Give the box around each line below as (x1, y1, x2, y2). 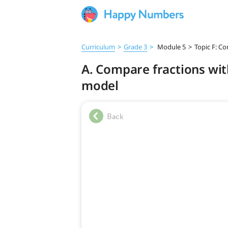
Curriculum (81, 42, 115, 51)
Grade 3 (124, 42, 147, 51)
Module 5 (156, 42, 186, 51)
